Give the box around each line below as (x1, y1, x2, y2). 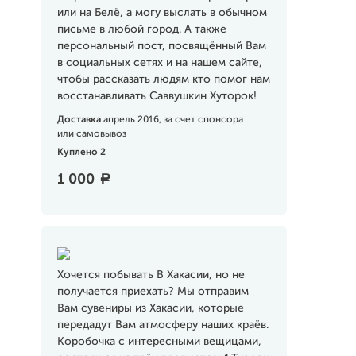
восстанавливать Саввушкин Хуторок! (56, 91, 257, 102)
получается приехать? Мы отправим (56, 286, 249, 297)
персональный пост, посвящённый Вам (56, 41, 266, 52)
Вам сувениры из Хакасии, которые (56, 303, 244, 314)
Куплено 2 (56, 148, 106, 157)
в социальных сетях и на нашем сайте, (56, 57, 262, 68)
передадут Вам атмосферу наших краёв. (56, 319, 269, 331)
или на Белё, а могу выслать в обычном (56, 7, 267, 18)
